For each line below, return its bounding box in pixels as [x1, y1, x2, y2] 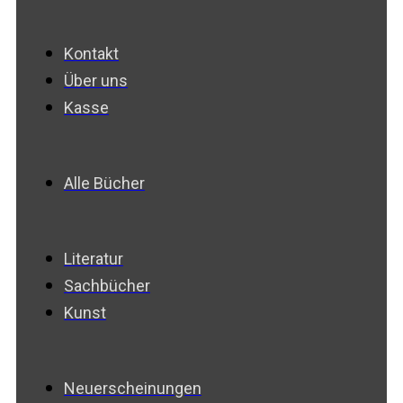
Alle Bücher [64, 173, 145, 193]
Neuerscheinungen [64, 378, 201, 398]
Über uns [64, 70, 128, 90]
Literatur [64, 248, 123, 268]
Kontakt [64, 43, 119, 63]
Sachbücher [64, 275, 150, 295]
